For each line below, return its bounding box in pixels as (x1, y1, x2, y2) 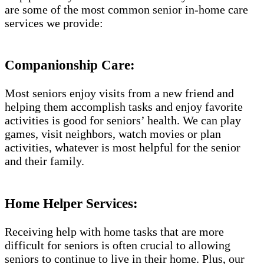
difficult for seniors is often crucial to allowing (5, 239, 230, 252)
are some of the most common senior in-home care (5, 2, 248, 16)
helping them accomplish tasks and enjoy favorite (5, 100, 243, 114)
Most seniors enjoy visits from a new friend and (5, 87, 234, 100)
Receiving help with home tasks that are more (5, 225, 224, 239)
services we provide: (5, 16, 103, 29)
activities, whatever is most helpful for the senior (5, 141, 240, 154)
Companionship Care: (5, 57, 135, 73)
